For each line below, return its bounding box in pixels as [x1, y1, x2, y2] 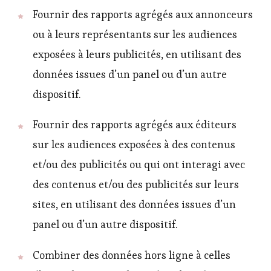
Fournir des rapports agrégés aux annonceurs [33, 7, 253, 21]
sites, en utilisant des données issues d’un [33, 198, 236, 212]
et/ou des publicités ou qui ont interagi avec [33, 158, 245, 172]
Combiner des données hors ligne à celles [33, 249, 230, 263]
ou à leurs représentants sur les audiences [33, 27, 237, 41]
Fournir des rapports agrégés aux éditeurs [33, 118, 237, 132]
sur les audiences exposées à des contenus [33, 138, 235, 152]
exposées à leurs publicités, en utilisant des [33, 47, 241, 61]
